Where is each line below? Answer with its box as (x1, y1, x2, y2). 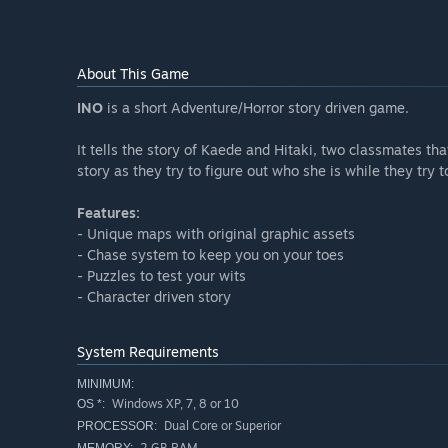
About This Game (77, 65, 189, 83)
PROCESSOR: (77, 419, 157, 434)
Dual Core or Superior (161, 418, 281, 434)
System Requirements (77, 343, 219, 361)
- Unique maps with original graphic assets (77, 225, 355, 243)
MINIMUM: (77, 377, 134, 392)
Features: (77, 204, 140, 222)
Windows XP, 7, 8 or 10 (109, 396, 239, 412)
